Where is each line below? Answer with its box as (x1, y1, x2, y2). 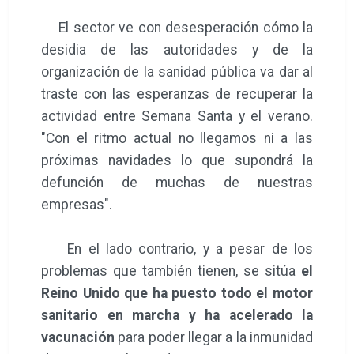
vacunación (41, 329, 115, 345)
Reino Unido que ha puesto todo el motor (41, 284, 313, 301)
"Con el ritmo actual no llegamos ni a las (41, 130, 313, 146)
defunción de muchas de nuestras (41, 174, 313, 190)
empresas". (41, 196, 112, 213)
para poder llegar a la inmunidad (115, 329, 313, 345)
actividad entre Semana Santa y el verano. (41, 107, 313, 124)
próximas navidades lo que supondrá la (41, 152, 313, 168)
